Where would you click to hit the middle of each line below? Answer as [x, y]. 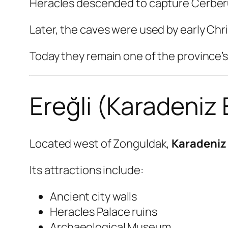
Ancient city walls [94, 197]
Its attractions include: [87, 170]
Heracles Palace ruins [104, 212]
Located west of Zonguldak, [101, 144]
